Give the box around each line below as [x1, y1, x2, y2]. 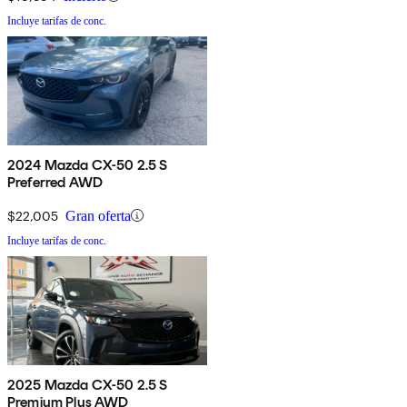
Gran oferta [65, 207, 131, 223]
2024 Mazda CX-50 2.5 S [7, 155, 168, 174]
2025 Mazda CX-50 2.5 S [7, 375, 168, 393]
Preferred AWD [7, 173, 104, 191]
